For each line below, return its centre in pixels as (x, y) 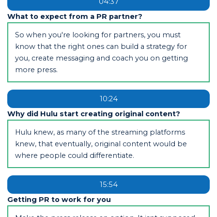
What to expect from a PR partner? (75, 16)
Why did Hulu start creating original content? (93, 114)
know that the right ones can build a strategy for (101, 46)
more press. (36, 70)
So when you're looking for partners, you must (98, 35)
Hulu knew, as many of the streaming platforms (100, 132)
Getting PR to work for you (59, 199)
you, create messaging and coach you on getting (101, 58)
